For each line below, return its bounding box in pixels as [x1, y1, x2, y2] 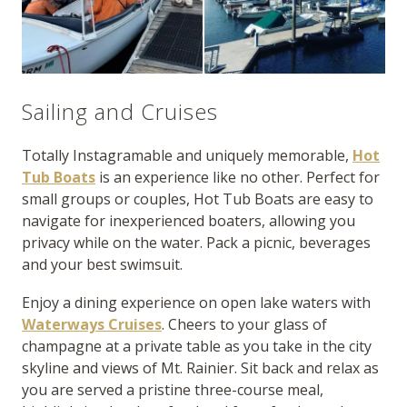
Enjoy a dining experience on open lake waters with [22, 293, 371, 313]
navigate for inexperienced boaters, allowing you [22, 211, 355, 232]
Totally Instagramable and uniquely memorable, [22, 145, 352, 166]
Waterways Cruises [22, 314, 162, 335]
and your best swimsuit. [22, 254, 183, 275]
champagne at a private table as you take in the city [22, 336, 372, 357]
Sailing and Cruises [22, 96, 218, 127]
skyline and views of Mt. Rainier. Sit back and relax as [22, 358, 379, 379]
